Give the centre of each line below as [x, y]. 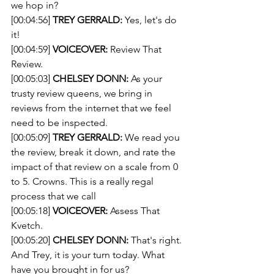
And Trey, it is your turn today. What [89, 255]
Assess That [135, 211]
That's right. [156, 240]
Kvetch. [27, 225]
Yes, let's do [151, 20]
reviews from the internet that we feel [92, 108]
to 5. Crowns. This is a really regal [83, 181]
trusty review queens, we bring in [83, 93]
